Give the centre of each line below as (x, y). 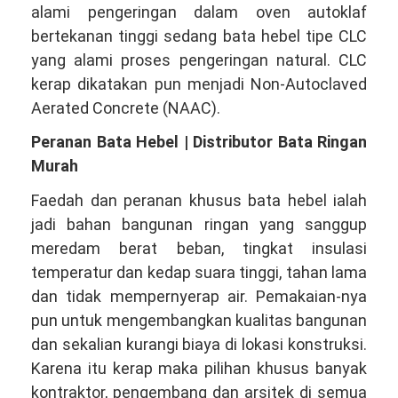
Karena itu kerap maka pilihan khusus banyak (199, 368)
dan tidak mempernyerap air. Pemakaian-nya (199, 296)
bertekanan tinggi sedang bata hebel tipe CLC (199, 36)
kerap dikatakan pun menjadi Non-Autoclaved (199, 84)
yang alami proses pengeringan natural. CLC (199, 60)
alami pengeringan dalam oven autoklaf (199, 12)
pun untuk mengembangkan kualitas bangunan (199, 320)
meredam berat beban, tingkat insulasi (199, 248)
